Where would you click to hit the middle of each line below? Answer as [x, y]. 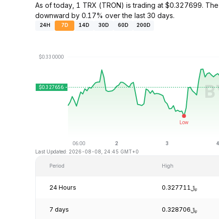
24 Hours [63, 187]
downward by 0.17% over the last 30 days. [105, 15]
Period [57, 166]
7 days [59, 209]
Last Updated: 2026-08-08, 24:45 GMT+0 [87, 151]
